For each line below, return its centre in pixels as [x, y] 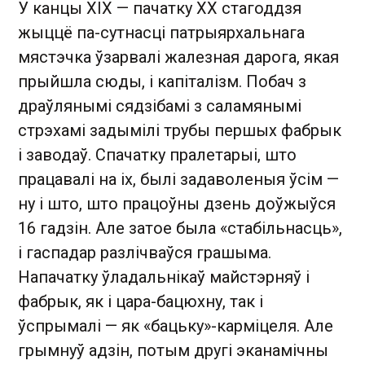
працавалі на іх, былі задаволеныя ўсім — [178, 179]
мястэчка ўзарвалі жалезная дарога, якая [178, 57]
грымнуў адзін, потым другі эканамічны [173, 350]
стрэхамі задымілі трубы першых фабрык [180, 130]
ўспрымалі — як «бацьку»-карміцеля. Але [176, 325]
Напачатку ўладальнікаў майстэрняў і [164, 277]
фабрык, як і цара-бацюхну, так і [141, 301]
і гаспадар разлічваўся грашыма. [145, 252]
